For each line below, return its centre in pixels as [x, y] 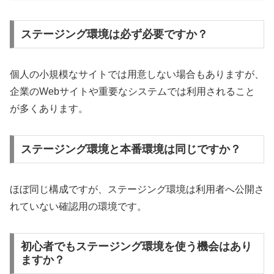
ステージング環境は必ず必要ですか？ [114, 35]
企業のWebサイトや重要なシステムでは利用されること [132, 92]
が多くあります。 [49, 109]
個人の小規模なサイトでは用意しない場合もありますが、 [137, 75]
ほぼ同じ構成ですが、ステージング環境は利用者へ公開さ [137, 189]
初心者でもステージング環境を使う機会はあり [136, 247]
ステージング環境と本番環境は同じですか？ [131, 149]
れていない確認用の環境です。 [78, 206]
